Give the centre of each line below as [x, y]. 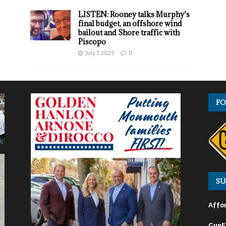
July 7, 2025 [99, 53]
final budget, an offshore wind [130, 24]
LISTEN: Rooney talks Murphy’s [134, 15]
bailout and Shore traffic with [129, 33]
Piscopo [92, 42]
